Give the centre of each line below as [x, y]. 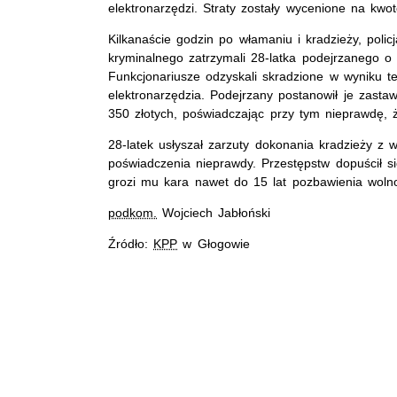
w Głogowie [214, 243]
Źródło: [131, 243]
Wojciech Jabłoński [214, 212]
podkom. [132, 212]
